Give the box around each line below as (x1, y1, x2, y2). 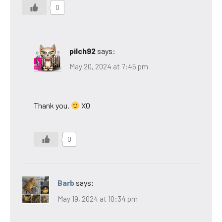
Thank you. (34, 101, 71, 111)
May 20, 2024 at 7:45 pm (69, 62, 148, 71)
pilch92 (69, 46, 96, 55)
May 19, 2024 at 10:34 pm (57, 194, 138, 203)
